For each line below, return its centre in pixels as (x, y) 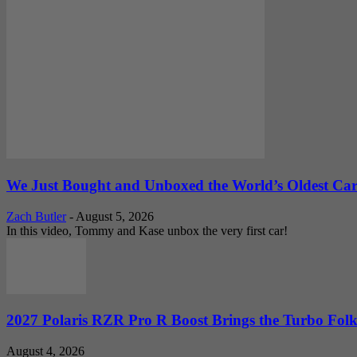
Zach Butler (36, 216)
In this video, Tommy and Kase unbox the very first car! (147, 230)
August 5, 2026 (115, 216)
